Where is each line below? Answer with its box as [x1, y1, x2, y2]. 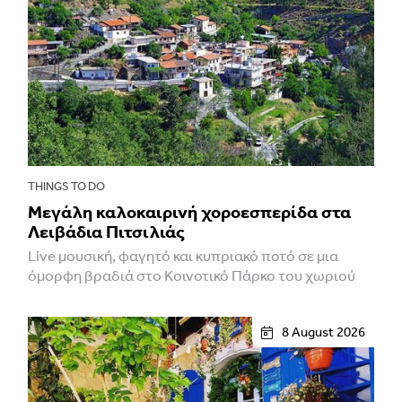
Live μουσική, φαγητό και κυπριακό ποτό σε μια [28, 247, 338, 266]
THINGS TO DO [28, 179, 105, 194]
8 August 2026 [282, 324, 365, 341]
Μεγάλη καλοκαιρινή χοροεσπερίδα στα [28, 201, 351, 223]
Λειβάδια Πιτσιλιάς [28, 221, 185, 243]
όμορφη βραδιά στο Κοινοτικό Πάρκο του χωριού [28, 267, 355, 285]
